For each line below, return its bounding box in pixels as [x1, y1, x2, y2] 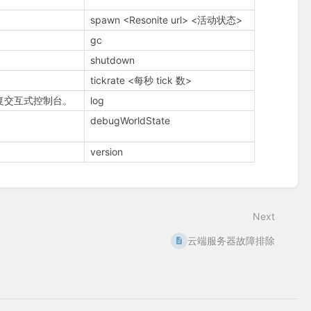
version [90, 146, 124, 158]
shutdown [90, 54, 135, 67]
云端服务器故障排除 [187, 234, 275, 246]
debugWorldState [90, 115, 171, 127]
